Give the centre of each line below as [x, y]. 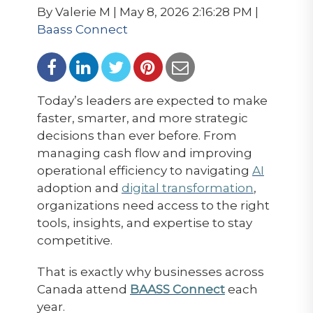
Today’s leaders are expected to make [152, 101]
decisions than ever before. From [137, 136]
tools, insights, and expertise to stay [144, 223]
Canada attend [83, 289]
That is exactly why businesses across [150, 272]
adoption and [79, 188]
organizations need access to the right [153, 205]
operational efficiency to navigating [144, 170]
